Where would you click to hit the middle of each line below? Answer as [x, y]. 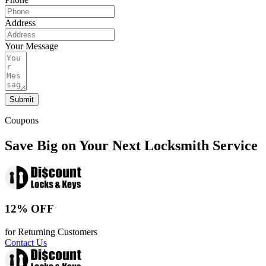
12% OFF [29, 209]
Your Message [31, 46]
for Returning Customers [51, 232]
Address [20, 23]
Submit [22, 99]
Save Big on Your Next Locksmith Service [131, 145]
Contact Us [26, 243]
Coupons [22, 120]
